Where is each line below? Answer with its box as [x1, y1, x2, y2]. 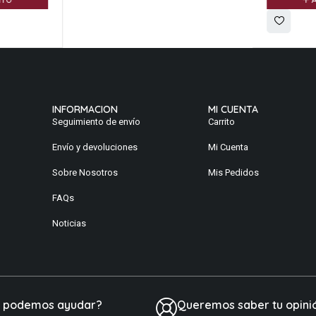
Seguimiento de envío [51, 116, 140, 128]
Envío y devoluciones [51, 142, 138, 153]
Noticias [51, 218, 86, 229]
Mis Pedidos [207, 167, 259, 178]
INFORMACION [51, 103, 118, 116]
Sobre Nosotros [51, 167, 118, 178]
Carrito [207, 116, 235, 128]
